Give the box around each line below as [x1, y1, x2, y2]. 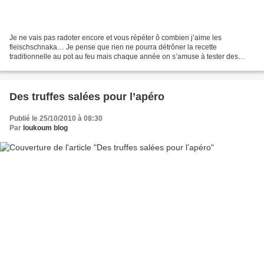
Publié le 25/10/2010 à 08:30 [9, 114, 103, 123]
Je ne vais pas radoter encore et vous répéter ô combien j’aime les [9, 33, 222, 42]
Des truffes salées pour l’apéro [9, 90, 164, 103]
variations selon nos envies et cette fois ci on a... [9, 61, 163, 70]
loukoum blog [23, 123, 68, 132]
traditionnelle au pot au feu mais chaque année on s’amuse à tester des [9, 52, 238, 61]
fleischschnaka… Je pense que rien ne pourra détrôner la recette [9, 42, 217, 51]
